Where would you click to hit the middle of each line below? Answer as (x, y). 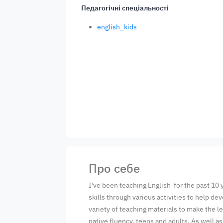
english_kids (117, 27)
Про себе (114, 168)
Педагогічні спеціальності (125, 8)
